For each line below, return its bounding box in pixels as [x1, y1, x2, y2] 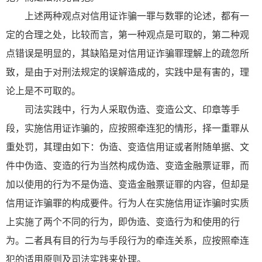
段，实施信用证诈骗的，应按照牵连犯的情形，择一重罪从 [6, 123, 249, 133]
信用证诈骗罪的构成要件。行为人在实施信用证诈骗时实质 [6, 198, 249, 208]
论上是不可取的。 [6, 85, 81, 96]
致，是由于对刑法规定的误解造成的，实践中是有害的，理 [6, 67, 249, 77]
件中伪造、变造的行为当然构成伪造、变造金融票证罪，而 [6, 160, 249, 171]
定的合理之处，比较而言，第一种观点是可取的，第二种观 [6, 29, 249, 40]
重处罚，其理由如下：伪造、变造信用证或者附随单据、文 [6, 142, 249, 152]
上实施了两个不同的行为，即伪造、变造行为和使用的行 [6, 216, 240, 227]
